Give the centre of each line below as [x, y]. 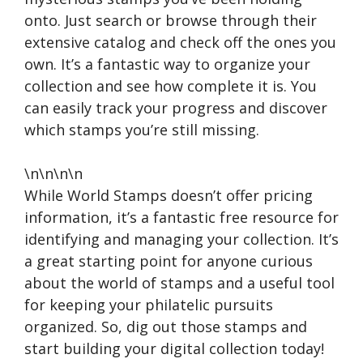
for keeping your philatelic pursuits [149, 305]
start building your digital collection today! [174, 349]
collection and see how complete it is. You [171, 86]
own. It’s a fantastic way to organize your [167, 64]
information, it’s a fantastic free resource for [181, 218]
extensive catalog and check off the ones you [180, 43]
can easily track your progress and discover [176, 108]
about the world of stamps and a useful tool [179, 283]
